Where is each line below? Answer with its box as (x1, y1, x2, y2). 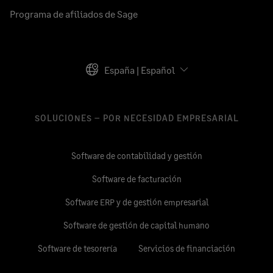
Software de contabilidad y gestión (71, 151, 202, 161)
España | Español (104, 63, 175, 76)
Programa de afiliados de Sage (10, 8, 138, 19)
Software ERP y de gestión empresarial (65, 197, 208, 207)
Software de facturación (91, 174, 182, 184)
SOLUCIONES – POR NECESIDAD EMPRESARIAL (34, 113, 239, 123)
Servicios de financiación (138, 243, 235, 253)
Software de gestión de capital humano (63, 220, 210, 230)
